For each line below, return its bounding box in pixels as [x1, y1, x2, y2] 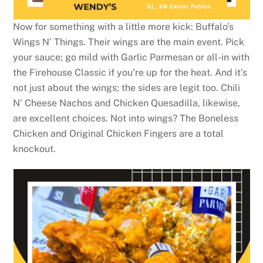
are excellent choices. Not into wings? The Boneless [13, 112, 239, 124]
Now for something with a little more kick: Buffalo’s [13, 21, 234, 32]
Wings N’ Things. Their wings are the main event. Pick [13, 36, 245, 48]
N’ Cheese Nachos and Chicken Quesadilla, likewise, [13, 97, 241, 109]
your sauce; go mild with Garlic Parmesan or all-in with [13, 51, 250, 63]
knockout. [13, 143, 56, 154]
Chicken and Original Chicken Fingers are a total [13, 127, 224, 139]
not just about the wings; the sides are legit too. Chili [13, 82, 241, 93]
